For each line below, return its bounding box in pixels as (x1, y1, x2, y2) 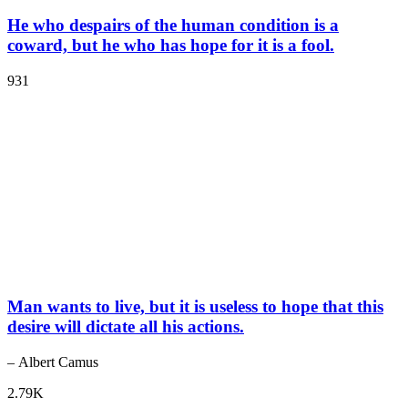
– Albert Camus (7, 354, 98, 371)
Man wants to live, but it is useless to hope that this (7, 297, 383, 317)
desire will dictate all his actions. (7, 317, 244, 337)
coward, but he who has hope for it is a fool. (7, 35, 334, 55)
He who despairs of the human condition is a (7, 15, 339, 35)
